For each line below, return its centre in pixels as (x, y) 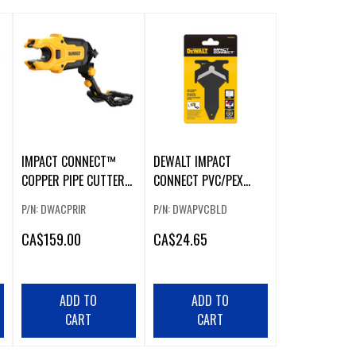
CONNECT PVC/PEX (198, 181)
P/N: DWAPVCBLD (190, 209)
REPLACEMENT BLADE (203, 200)
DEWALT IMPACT (192, 162)
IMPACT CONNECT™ (68, 162)
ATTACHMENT (53, 200)
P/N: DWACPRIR (53, 209)
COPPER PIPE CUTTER (73, 181)
